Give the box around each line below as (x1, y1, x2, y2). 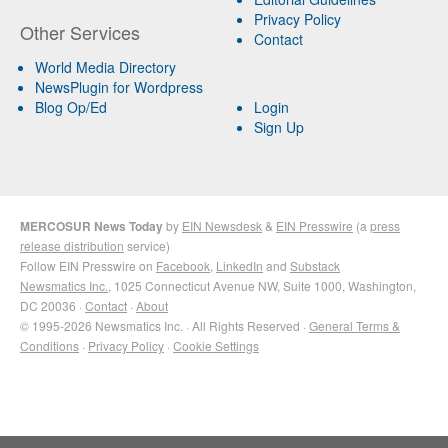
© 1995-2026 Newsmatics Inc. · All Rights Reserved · (20, 316, 309, 334)
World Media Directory (35, 56, 176, 77)
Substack (290, 256, 340, 274)
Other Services (20, 18, 140, 45)
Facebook (156, 256, 210, 274)
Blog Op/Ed (35, 96, 107, 117)
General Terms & (309, 316, 400, 334)
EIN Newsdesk (182, 216, 262, 234)
